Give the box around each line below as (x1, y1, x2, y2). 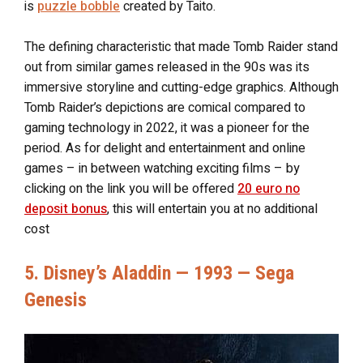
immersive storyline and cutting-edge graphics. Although (24, 78, 339, 97)
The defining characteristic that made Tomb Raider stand (24, 37, 338, 57)
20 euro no (237, 179, 300, 199)
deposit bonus (24, 199, 107, 219)
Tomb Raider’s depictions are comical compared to (24, 98, 305, 117)
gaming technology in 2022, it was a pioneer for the (24, 118, 310, 138)
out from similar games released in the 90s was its (24, 58, 310, 77)
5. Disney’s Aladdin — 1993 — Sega (24, 262, 294, 284)
